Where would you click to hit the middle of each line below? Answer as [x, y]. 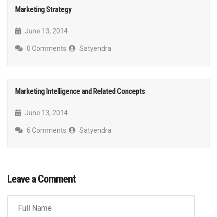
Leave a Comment [41, 179]
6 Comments [46, 131]
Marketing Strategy [43, 10]
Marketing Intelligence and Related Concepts [80, 92]
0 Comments [46, 49]
